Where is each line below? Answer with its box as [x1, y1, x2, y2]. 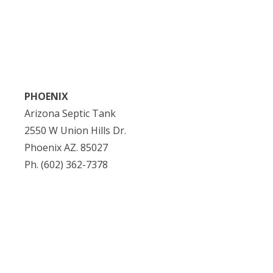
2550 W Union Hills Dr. [24, 123, 126, 137]
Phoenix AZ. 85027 [24, 140, 108, 154]
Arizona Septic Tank [24, 106, 116, 120]
